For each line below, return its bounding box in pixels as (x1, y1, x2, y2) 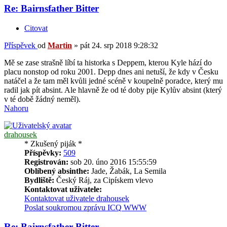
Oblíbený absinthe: (24, 166, 89, 175)
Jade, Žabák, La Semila (89, 166, 166, 175)
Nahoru (4, 103, 28, 112)
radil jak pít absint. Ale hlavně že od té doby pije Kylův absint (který (4, 85, 222, 94)
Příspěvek (4, 41, 35, 50)
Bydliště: (24, 175, 54, 184)
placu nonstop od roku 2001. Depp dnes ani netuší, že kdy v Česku (4, 67, 218, 76)
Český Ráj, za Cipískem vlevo (54, 175, 153, 184)
